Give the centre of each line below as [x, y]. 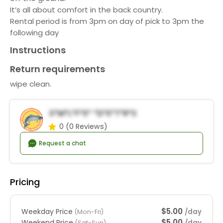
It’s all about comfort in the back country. [86, 10]
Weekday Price [48, 211]
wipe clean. [31, 84]
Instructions [38, 50]
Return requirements [57, 69]
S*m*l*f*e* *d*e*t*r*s [93, 113]
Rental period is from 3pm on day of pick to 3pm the [107, 21]
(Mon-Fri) [89, 212]
